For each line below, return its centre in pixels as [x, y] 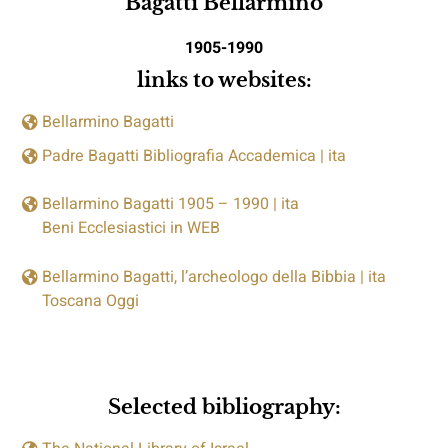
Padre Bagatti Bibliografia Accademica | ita [194, 155]
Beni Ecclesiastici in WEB [131, 228]
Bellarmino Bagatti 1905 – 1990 [156, 204]
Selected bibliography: [224, 407]
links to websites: [224, 79]
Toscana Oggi [91, 300]
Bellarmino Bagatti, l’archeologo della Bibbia [199, 276]
